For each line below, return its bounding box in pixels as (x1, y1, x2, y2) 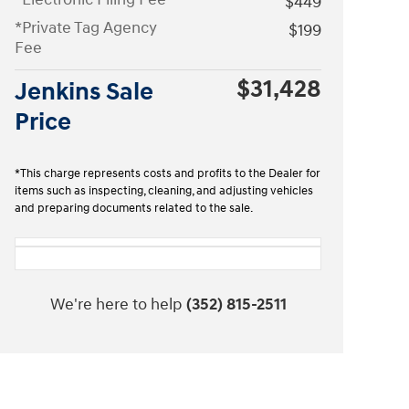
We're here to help (49, 294, 183, 315)
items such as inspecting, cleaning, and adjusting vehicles (15, 184, 313, 198)
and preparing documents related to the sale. (15, 201, 253, 215)
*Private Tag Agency (15, 17, 157, 38)
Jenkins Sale (15, 77, 153, 108)
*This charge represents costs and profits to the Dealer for (15, 166, 320, 181)
